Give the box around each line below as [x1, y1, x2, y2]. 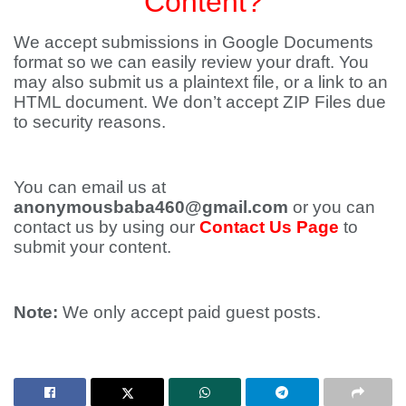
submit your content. [14, 237, 171, 256]
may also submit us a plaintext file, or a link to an [14, 72, 388, 92]
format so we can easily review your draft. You [14, 53, 369, 72]
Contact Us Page [199, 217, 339, 237]
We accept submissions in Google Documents [14, 33, 373, 52]
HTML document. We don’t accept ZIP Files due [14, 92, 386, 111]
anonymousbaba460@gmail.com [14, 198, 288, 217]
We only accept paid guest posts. [58, 303, 321, 322]
